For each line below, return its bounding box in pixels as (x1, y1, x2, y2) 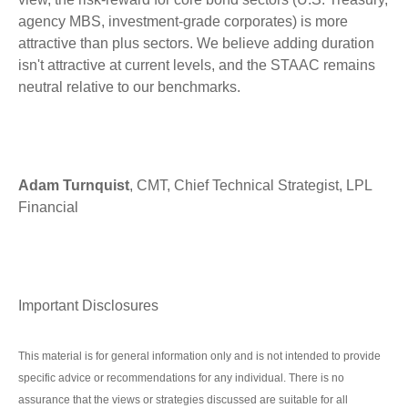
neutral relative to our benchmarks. (18, 79, 240, 96)
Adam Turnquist (18, 178, 129, 194)
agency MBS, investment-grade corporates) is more (18, 14, 348, 30)
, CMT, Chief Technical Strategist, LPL (129, 178, 372, 194)
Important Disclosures (18, 298, 158, 314)
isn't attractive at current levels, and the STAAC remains (18, 57, 375, 74)
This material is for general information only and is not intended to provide (18, 350, 381, 363)
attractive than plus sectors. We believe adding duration (18, 36, 374, 52)
